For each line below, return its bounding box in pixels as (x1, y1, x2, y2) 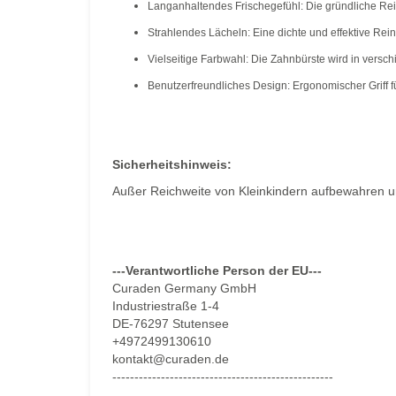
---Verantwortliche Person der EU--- (112, 263, 322, 278)
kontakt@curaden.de (112, 352, 229, 366)
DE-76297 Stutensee (112, 316, 229, 331)
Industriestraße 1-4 (112, 299, 219, 313)
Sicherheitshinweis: (112, 157, 235, 171)
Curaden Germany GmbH (112, 281, 256, 295)
